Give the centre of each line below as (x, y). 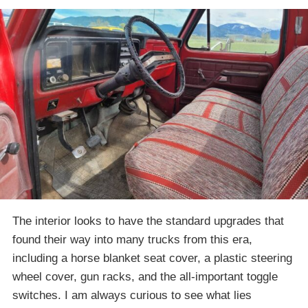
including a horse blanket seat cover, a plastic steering (152, 258)
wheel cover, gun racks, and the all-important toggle (145, 276)
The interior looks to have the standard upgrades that (148, 221)
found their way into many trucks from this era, (132, 239)
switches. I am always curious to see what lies (132, 295)
